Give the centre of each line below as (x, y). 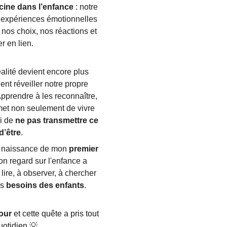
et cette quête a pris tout (56, 214)
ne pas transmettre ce (58, 120)
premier (85, 149)
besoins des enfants (44, 185)
